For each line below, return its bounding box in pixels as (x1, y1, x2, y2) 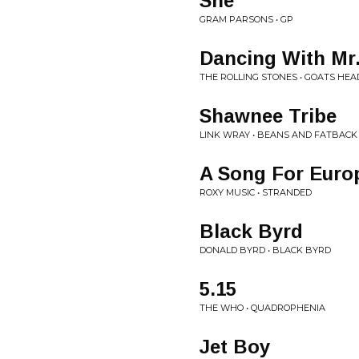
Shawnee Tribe (200, 105, 337, 127)
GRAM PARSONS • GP (200, 14, 293, 25)
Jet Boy (200, 336, 270, 357)
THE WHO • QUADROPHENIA (200, 302, 325, 313)
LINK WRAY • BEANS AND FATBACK (200, 129, 357, 140)
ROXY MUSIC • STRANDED (200, 187, 312, 198)
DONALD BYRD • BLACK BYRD (200, 244, 331, 256)
